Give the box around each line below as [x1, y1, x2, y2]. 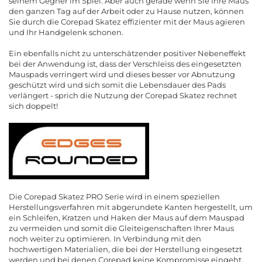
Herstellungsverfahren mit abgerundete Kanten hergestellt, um [9, 202, 253, 212]
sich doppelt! [9, 101, 58, 111]
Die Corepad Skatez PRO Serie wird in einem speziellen [9, 192, 220, 202]
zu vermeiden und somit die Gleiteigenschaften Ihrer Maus [9, 223, 234, 233]
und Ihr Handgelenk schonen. [9, 27, 123, 37]
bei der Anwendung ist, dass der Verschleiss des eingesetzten [9, 59, 242, 68]
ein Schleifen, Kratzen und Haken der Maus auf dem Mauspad [9, 213, 244, 223]
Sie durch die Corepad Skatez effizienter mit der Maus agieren [9, 17, 245, 26]
